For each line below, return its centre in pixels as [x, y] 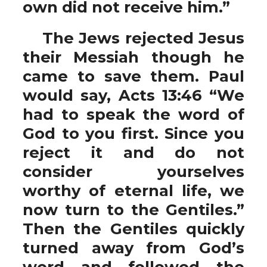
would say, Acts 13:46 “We [133, 95]
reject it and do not [133, 152]
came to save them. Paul [133, 76]
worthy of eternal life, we [133, 190]
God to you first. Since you [133, 133]
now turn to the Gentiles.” [133, 209]
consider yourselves [133, 171]
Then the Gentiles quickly [133, 229]
